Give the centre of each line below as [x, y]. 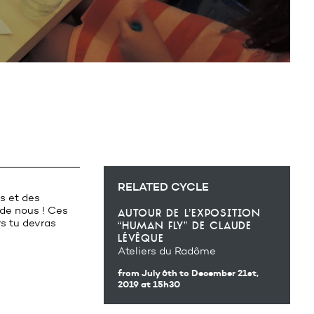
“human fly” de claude [185, 226]
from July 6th [149, 273]
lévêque [141, 238]
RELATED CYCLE [163, 186]
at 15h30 [161, 284]
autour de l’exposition [189, 213]
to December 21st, [219, 273]
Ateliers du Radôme [167, 251]
